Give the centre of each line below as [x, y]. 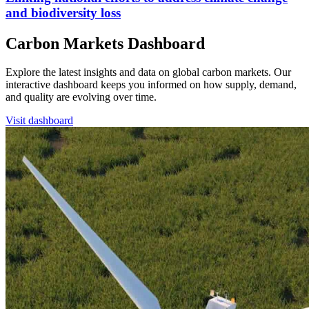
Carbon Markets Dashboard [105, 43]
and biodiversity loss [63, 12]
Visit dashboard [39, 121]
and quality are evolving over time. [81, 97]
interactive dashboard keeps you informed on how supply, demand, [151, 85]
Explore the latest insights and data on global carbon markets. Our [148, 72]
